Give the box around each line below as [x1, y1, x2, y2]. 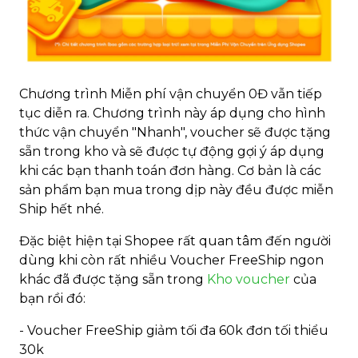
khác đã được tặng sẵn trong [19, 271, 207, 287]
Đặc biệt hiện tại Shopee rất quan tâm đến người [19, 233, 331, 249]
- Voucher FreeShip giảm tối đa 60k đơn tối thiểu [19, 322, 328, 338]
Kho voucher [207, 271, 290, 287]
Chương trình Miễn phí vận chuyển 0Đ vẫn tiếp [19, 86, 322, 101]
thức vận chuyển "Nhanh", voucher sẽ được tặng [19, 124, 331, 140]
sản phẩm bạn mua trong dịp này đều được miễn [19, 181, 333, 197]
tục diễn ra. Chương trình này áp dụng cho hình [19, 105, 325, 121]
